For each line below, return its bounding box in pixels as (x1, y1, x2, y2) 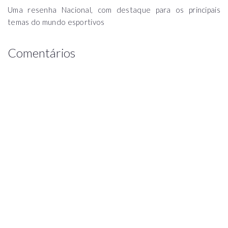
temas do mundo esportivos (8, 17, 105, 27)
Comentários (8, 45, 75, 61)
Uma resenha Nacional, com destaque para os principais (8, 5, 220, 15)
